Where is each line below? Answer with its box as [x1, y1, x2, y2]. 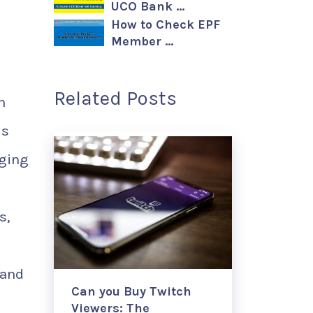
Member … [111, 34, 173, 49]
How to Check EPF [111, 17, 220, 32]
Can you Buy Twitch [71, 284, 191, 299]
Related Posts [54, 87, 177, 110]
